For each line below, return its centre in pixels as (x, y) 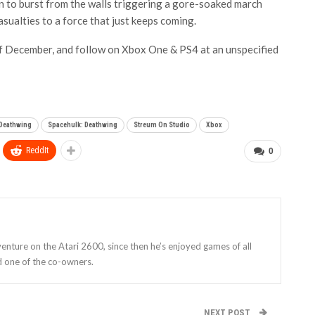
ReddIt (37, 150)
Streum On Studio (162, 125)
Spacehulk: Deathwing (83, 125)
